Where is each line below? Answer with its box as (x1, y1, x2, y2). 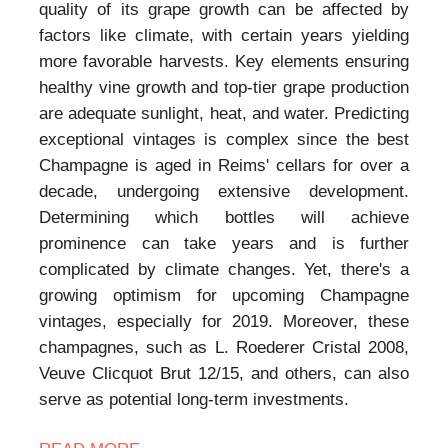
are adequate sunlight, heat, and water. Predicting (39, 104, 409, 124)
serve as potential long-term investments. (39, 390, 349, 410)
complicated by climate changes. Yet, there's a (39, 260, 409, 280)
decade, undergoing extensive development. (39, 182, 409, 202)
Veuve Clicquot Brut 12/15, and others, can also (39, 364, 409, 384)
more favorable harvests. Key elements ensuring (39, 52, 409, 72)
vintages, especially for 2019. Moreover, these (39, 312, 409, 332)
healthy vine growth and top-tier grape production (39, 78, 409, 98)
